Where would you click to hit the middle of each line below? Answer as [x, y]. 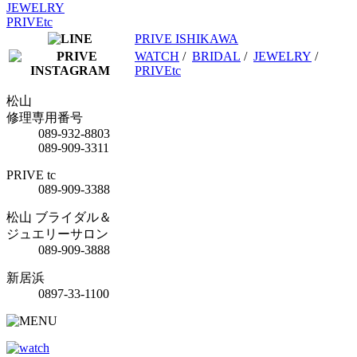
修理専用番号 [45, 117]
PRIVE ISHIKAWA [186, 38]
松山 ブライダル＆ [59, 217]
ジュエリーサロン [57, 233]
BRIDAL [216, 56]
